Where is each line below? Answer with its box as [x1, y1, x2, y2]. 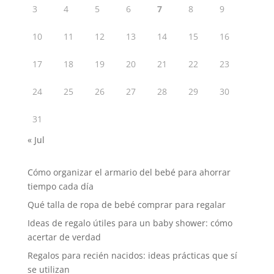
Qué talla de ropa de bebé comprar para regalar [27, 198, 226, 210]
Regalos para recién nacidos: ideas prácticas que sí [27, 249, 237, 261]
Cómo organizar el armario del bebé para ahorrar [27, 166, 231, 178]
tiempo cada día [27, 180, 94, 192]
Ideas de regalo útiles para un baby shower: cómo [27, 217, 232, 229]
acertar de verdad [27, 231, 101, 243]
